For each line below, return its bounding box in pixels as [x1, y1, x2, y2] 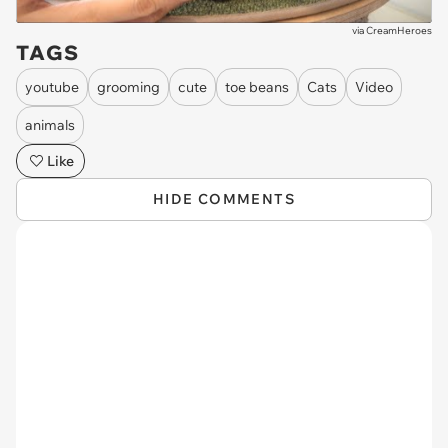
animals [25, 115, 75, 134]
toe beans [225, 77, 289, 96]
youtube [25, 77, 79, 96]
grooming [97, 77, 160, 96]
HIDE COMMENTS [152, 190, 296, 208]
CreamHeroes [366, 24, 432, 37]
